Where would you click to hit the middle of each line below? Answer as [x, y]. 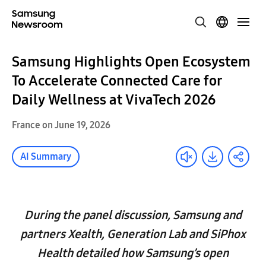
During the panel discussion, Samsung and [133, 215]
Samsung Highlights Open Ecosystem [131, 62]
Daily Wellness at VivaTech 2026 [114, 100]
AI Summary [46, 156]
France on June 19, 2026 [61, 125]
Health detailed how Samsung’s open [133, 253]
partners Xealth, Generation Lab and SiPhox [133, 234]
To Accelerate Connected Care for [117, 81]
